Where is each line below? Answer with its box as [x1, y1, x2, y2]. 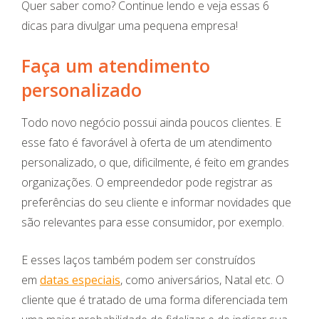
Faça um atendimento [21, 53, 210, 78]
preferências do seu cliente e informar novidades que [21, 194, 291, 211]
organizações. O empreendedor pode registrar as [21, 174, 273, 191]
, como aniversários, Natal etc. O [120, 272, 284, 288]
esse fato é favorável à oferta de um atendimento [21, 135, 272, 151]
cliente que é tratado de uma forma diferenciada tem [21, 292, 288, 308]
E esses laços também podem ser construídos [21, 252, 256, 268]
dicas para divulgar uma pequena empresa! [21, 18, 238, 34]
